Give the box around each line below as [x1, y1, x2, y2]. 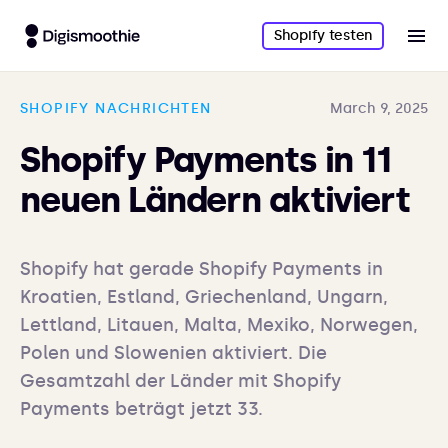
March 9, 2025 [330, 100, 428, 117]
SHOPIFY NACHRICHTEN [20, 100, 212, 117]
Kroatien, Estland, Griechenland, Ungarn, [20, 286, 388, 308]
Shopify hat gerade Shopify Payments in [20, 258, 383, 280]
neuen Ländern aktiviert [20, 179, 410, 221]
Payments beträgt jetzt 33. [20, 398, 263, 420]
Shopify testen [273, 26, 372, 44]
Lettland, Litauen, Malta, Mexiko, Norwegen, [20, 314, 418, 336]
